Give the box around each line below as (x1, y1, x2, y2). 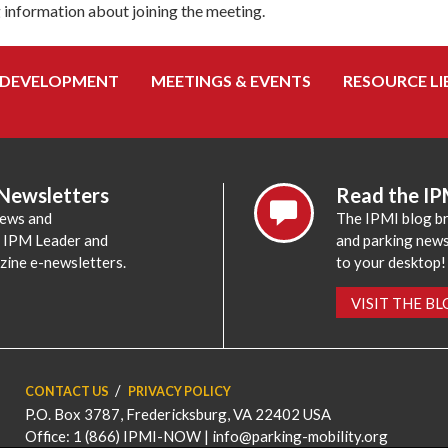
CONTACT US (24, 383, 109, 399)
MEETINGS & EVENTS (151, 70, 311, 90)
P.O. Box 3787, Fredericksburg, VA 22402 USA (24, 404, 331, 423)
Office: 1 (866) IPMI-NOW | (24, 426, 212, 445)
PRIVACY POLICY (128, 383, 232, 399)
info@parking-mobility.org (211, 426, 388, 445)
